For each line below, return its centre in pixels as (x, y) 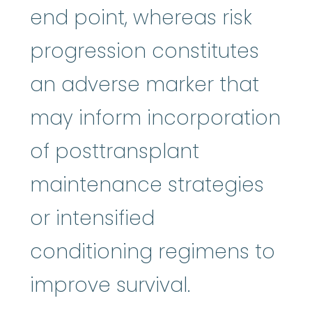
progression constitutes (145, 52)
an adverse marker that (145, 85)
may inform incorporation (155, 118)
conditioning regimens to (153, 252)
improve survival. (110, 286)
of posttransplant (115, 152)
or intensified (92, 219)
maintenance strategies (147, 185)
